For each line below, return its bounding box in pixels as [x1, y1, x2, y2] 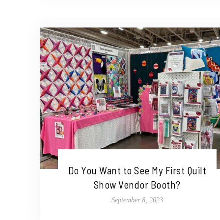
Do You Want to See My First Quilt [68, 164, 207, 177]
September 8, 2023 [111, 196, 163, 204]
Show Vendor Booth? [93, 178, 181, 191]
